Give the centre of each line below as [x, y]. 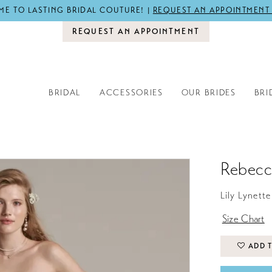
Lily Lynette [245, 195]
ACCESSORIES [131, 92]
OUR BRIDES [209, 92]
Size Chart [243, 219]
